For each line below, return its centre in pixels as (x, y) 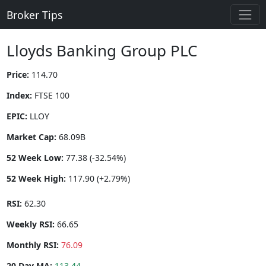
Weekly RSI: (30, 224)
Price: (18, 75)
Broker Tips (34, 15)
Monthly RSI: (32, 245)
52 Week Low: (35, 158)
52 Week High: (36, 179)
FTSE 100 (50, 96)
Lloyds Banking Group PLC (102, 51)
